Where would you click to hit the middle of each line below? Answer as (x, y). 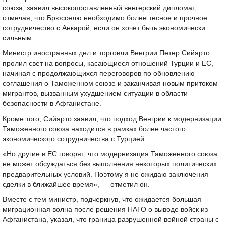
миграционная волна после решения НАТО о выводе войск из (105, 210)
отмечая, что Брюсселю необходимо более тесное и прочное (105, 18)
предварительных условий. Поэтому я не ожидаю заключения (105, 174)
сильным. (18, 38)
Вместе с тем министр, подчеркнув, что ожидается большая (102, 200)
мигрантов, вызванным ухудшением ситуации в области (95, 94)
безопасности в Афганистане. (52, 104)
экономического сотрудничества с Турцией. (74, 139)
